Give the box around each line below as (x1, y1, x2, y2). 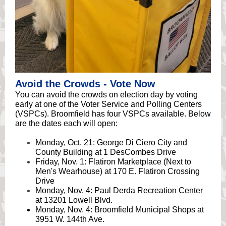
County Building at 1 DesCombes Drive (35, 148, 176, 156)
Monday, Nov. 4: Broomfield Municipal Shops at (35, 205, 204, 214)
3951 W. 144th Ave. (35, 215, 104, 223)
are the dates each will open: (15, 119, 118, 128)
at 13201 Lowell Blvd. (35, 196, 112, 204)
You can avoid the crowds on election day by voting (15, 90, 198, 99)
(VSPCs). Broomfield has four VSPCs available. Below (15, 109, 211, 118)
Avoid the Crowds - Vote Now (15, 78, 155, 89)
